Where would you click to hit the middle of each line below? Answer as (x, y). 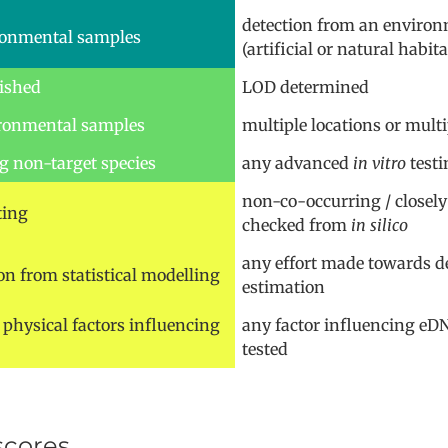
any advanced (297, 162)
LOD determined (305, 86)
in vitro (379, 162)
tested (264, 348)
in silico (379, 224)
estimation (283, 286)
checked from (296, 224)
